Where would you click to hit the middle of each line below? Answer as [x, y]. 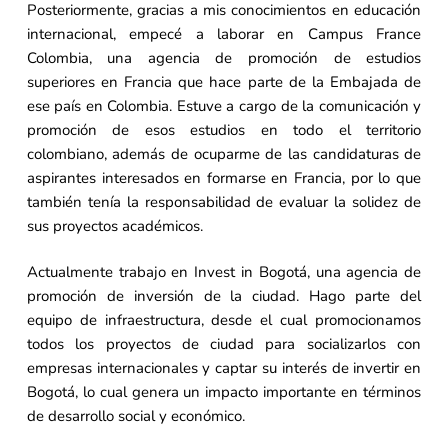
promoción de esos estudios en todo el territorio [224, 129]
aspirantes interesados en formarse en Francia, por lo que [224, 177]
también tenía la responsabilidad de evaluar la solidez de [224, 201]
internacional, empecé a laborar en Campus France [224, 33]
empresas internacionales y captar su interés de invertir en [224, 368]
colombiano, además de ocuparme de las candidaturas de [224, 153]
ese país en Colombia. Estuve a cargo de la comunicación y [224, 105]
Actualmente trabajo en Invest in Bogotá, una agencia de [224, 272]
